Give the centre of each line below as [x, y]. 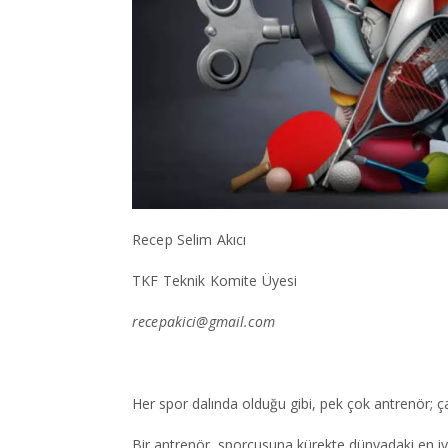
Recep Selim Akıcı [189, 240]
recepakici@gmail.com [203, 322]
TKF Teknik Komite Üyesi [215, 281]
